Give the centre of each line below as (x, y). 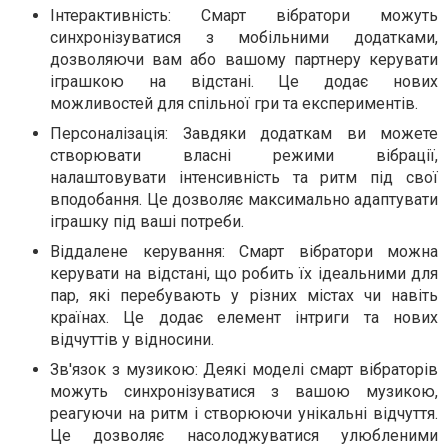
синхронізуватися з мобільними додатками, (244, 38)
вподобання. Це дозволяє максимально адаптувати (244, 200)
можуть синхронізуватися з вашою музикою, (244, 392)
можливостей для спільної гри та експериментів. (234, 104)
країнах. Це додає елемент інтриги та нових (244, 318)
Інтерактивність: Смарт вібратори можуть (244, 16)
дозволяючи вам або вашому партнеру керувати (244, 60)
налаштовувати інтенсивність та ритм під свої (244, 178)
